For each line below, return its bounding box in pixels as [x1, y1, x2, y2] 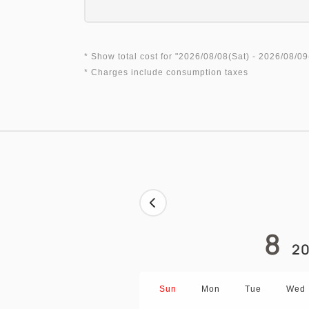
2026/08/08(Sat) [179, 52, 250, 61]
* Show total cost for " [84, 52, 179, 61]
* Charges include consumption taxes [84, 68, 248, 77]
